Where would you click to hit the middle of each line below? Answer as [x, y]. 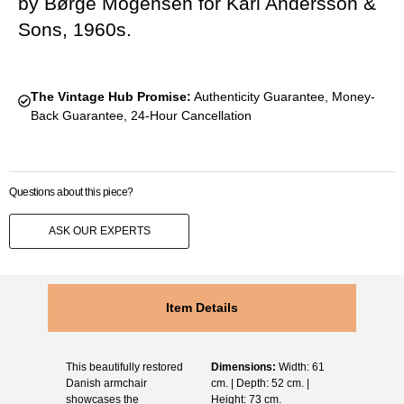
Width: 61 [300, 367]
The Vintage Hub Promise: [110, 97]
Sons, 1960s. [75, 30]
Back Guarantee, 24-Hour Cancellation [141, 116]
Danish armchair [106, 383]
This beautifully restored [124, 367]
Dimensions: [243, 367]
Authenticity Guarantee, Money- [283, 97]
